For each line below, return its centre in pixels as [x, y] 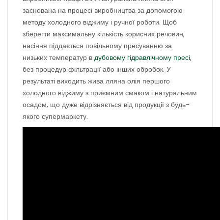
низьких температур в [58, 57]
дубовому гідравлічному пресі [142, 57]
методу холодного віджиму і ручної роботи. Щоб [100, 22]
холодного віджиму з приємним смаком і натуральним [110, 93]
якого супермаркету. [55, 116]
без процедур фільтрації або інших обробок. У [97, 69]
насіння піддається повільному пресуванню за [97, 46]
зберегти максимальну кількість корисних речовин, [104, 34]
